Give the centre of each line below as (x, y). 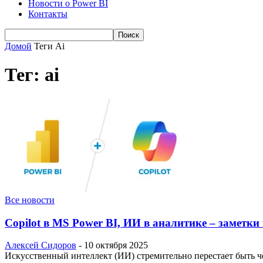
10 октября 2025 (116, 245)
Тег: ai (32, 75)
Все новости (30, 200)
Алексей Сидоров (41, 245)
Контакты (48, 14)
